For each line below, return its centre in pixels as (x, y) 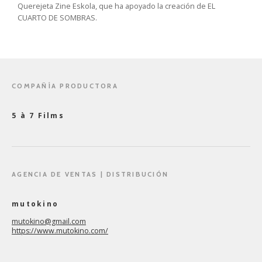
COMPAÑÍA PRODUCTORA (65, 86)
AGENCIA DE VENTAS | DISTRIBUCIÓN (90, 174)
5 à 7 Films (38, 115)
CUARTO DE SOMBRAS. (57, 17)
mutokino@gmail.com (49, 221)
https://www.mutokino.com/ (60, 230)
